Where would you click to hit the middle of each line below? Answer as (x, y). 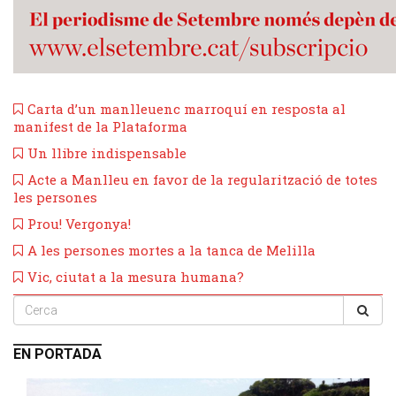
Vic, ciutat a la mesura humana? (136, 276)
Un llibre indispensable (107, 152)
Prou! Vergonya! (79, 223)
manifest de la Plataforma (100, 126)
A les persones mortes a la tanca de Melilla (171, 250)
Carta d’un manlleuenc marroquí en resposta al (187, 108)
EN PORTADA (57, 354)
